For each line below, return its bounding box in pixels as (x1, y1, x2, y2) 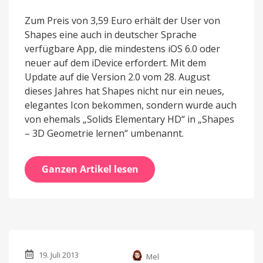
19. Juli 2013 (39, 249, 79, 261)
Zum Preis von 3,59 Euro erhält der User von (25, 14, 220, 27)
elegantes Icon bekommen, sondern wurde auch (25, 98, 237, 112)
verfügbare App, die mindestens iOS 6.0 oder (25, 42, 220, 55)
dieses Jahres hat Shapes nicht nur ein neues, (25, 84, 224, 97)
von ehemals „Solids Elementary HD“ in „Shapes (25, 112, 234, 126)
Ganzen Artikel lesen (41, 163, 139, 176)
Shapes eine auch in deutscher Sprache (25, 28, 197, 41)
